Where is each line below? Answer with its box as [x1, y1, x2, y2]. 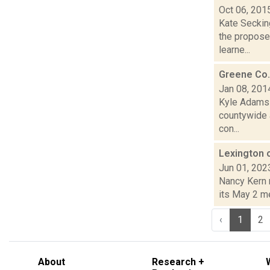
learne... [219, 43, 250, 55]
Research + [152, 256, 204, 268]
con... [219, 122, 239, 134]
